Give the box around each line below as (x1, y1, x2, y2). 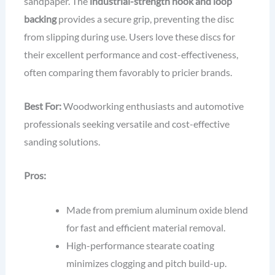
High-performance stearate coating (66, 239, 215, 251)
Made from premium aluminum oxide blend (66, 203, 249, 215)
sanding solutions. (23, 136, 100, 148)
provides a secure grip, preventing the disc (56, 12, 234, 25)
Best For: (23, 100, 61, 112)
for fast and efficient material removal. (66, 221, 226, 233)
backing (23, 12, 56, 25)
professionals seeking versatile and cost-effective (23, 118, 230, 130)
